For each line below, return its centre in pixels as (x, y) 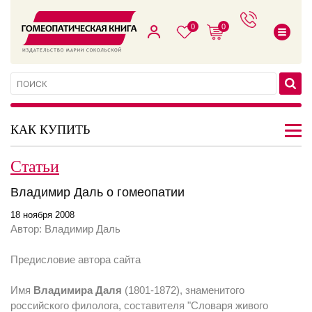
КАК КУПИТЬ (50, 129)
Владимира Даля (78, 290)
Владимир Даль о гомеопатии (97, 192)
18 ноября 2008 (42, 215)
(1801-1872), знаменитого (183, 290)
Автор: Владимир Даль (65, 229)
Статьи (35, 166)
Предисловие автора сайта (76, 259)
